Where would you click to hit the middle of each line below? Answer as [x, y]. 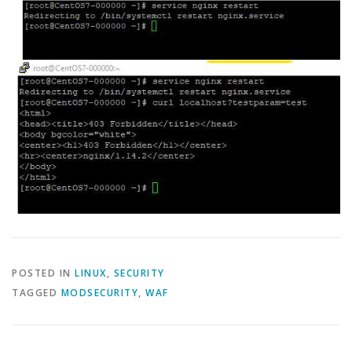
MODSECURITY [99, 292]
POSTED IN [43, 273]
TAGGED [37, 292]
